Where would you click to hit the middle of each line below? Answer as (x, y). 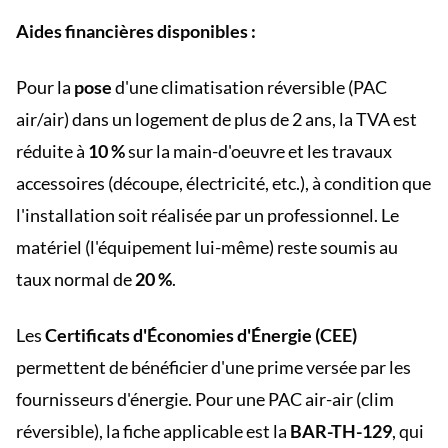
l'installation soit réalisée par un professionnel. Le (207, 215)
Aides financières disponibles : (136, 31)
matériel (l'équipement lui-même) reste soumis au (207, 247)
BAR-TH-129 (341, 431)
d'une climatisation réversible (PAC (249, 87)
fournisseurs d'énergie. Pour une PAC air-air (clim (205, 399)
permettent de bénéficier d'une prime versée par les (213, 367)
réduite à (52, 151)
